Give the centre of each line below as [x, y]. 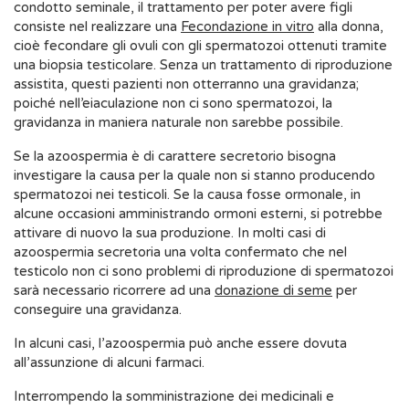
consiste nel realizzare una [97, 27]
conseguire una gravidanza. [98, 310]
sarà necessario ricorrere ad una [114, 291]
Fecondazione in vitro [247, 27]
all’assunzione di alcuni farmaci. [109, 363]
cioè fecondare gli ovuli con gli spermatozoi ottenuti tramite [200, 46]
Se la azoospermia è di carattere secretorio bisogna [175, 157]
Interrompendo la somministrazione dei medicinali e [174, 397]
